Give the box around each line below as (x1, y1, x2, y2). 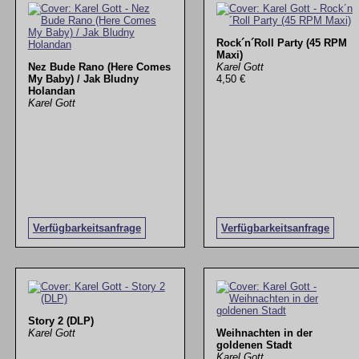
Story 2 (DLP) (27, 315, 94, 328)
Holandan (27, 84, 75, 97)
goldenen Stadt (216, 339, 292, 352)
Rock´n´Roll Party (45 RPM (216, 36, 347, 49)
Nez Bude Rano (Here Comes (27, 60, 171, 73)
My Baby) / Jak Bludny (27, 72, 139, 85)
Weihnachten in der (216, 327, 313, 340)
